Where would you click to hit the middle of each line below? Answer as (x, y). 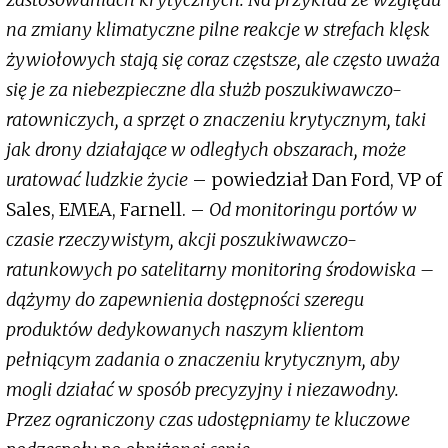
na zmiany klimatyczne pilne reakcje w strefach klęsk (218, 30)
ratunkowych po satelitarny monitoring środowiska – (220, 270)
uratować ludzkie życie (99, 180)
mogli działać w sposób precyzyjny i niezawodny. (202, 390)
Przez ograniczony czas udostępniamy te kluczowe (208, 420)
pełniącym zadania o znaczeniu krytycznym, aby (203, 360)
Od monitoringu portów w (313, 210)
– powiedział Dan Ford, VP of (317, 180)
